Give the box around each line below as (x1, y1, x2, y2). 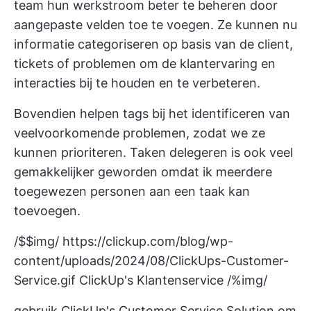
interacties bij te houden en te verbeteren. (14, 75, 260, 90)
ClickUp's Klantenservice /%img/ (76, 272, 267, 287)
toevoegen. (14, 203, 81, 218)
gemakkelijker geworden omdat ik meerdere (14, 164, 272, 179)
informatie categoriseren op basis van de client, (14, 36, 293, 51)
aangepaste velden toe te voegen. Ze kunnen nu (14, 17, 297, 32)
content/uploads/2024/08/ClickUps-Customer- (14, 253, 289, 268)
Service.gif (14, 272, 76, 287)
